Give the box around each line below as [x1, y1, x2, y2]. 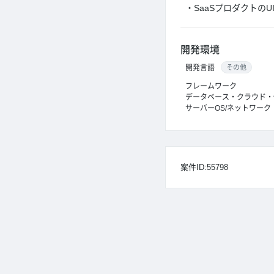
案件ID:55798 [180, 163, 228, 172]
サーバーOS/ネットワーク [185, 104, 271, 113]
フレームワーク [185, 82, 237, 91]
